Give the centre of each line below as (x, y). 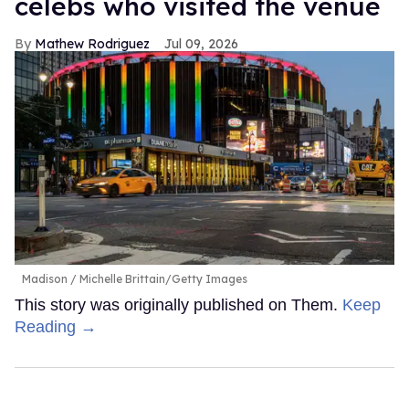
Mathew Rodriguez (92, 44)
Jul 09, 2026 (201, 44)
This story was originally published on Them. (178, 305)
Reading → (56, 327)
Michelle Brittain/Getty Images (162, 279)
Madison (46, 279)
